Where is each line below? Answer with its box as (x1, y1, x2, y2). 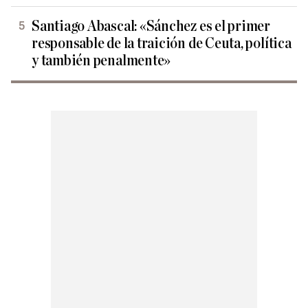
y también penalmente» (32, 53, 171, 69)
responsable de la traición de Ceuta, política (32, 36, 291, 52)
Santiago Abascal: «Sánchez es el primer (32, 19, 271, 35)
